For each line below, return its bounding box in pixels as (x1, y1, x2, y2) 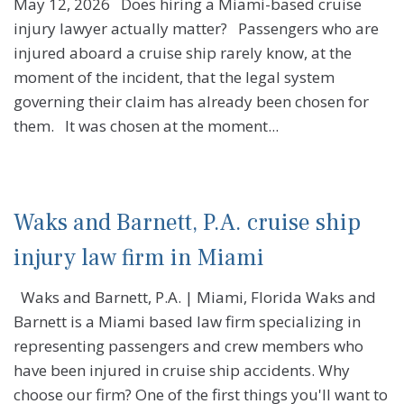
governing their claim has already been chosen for (14, 91, 369, 113)
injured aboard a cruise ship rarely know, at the (14, 42, 352, 64)
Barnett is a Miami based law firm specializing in (14, 310, 361, 332)
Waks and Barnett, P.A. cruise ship (14, 207, 361, 238)
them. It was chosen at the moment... (14, 115, 279, 137)
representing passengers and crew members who (14, 335, 363, 356)
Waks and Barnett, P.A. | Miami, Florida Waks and (14, 286, 376, 308)
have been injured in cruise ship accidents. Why (14, 359, 350, 381)
